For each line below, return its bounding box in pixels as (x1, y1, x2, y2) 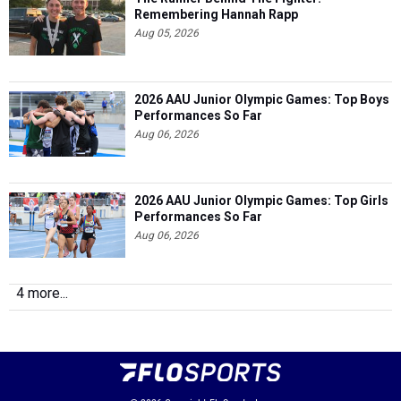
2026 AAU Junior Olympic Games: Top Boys (134, 92, 389, 107)
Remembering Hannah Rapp (134, 7, 298, 21)
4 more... (16, 285, 68, 302)
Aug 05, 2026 (134, 27, 199, 39)
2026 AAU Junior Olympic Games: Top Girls (134, 193, 388, 208)
